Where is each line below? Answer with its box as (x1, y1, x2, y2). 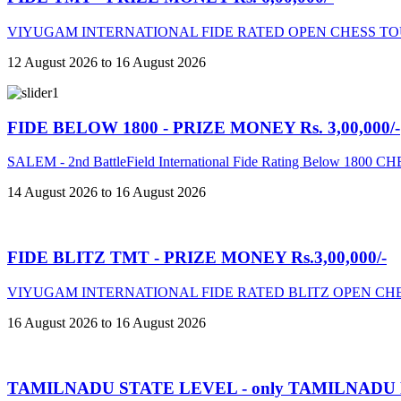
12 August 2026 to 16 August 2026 (7, 55, 206, 70)
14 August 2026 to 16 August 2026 (7, 184, 206, 200)
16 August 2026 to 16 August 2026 (7, 314, 206, 330)
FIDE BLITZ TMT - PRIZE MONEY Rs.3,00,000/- (7, 248, 387, 268)
